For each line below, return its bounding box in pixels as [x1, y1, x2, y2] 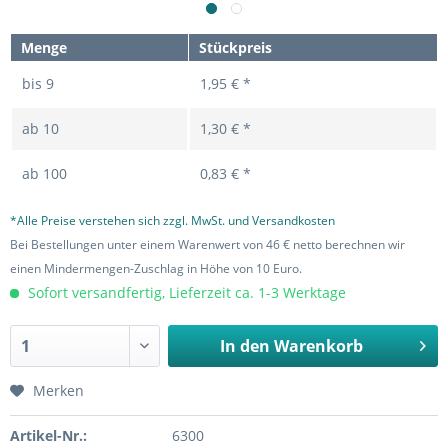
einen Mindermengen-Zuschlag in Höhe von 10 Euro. [10, 260, 302, 277]
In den [219, 335, 270, 357]
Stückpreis [199, 38, 272, 57]
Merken [33, 381, 84, 400]
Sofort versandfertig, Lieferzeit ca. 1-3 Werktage [24, 283, 346, 302]
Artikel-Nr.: [10, 426, 87, 445]
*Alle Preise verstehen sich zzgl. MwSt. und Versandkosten [10, 212, 335, 229]
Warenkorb [273, 335, 363, 357]
